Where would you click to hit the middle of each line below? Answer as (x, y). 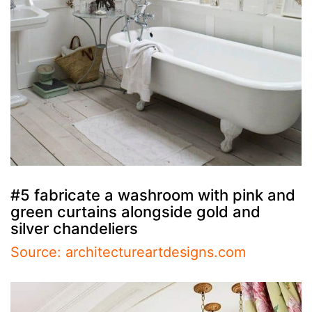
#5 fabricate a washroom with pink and (153, 195)
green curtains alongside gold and (135, 211)
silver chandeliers (74, 228)
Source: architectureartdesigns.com (128, 252)
